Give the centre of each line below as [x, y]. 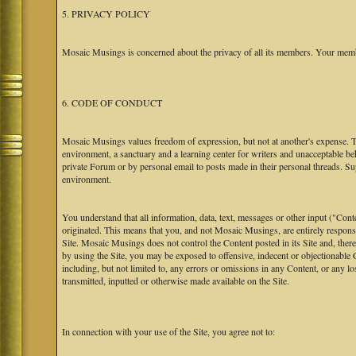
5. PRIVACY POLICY [106, 14]
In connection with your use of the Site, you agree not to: [169, 331]
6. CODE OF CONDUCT [112, 103]
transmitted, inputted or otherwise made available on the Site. [176, 281]
